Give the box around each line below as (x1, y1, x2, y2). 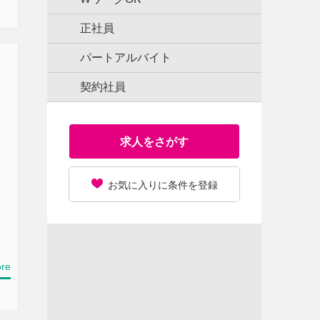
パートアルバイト (80, 51, 171, 64)
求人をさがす (120, 136, 189, 148)
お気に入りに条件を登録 (107, 179, 218, 191)
